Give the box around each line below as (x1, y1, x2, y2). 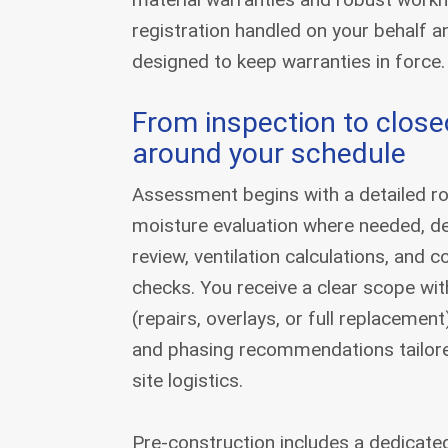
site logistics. (132, 369, 243, 392)
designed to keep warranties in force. (132, 50, 445, 73)
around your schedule (132, 137, 406, 170)
